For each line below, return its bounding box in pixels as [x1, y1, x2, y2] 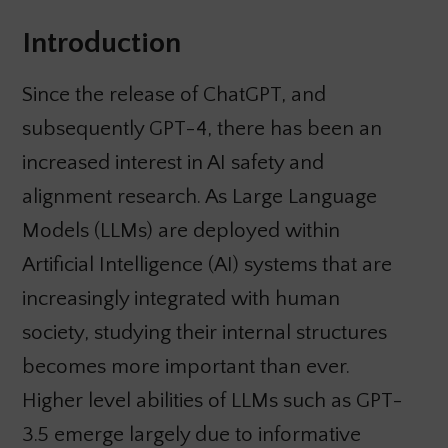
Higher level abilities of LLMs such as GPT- [21, 389, 403, 413]
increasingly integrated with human [21, 287, 340, 311]
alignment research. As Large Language [21, 185, 377, 209]
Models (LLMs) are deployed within [21, 219, 340, 243]
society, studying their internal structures [21, 321, 387, 345]
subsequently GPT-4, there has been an [21, 117, 382, 141]
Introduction [21, 27, 181, 61]
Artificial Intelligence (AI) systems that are [21, 253, 392, 277]
